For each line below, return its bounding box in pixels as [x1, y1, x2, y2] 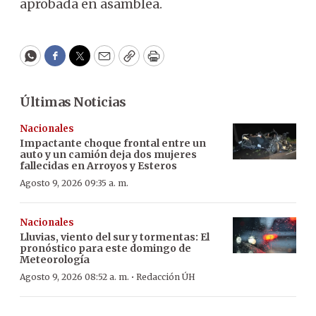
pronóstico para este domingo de [20, 242, 191, 255]
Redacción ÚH [136, 272, 195, 282]
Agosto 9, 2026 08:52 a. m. [20, 272, 129, 282]
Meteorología [20, 253, 90, 266]
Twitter [78, 54, 126, 71]
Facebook [54, 54, 114, 71]
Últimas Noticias [20, 94, 126, 110]
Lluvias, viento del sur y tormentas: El [20, 231, 209, 243]
